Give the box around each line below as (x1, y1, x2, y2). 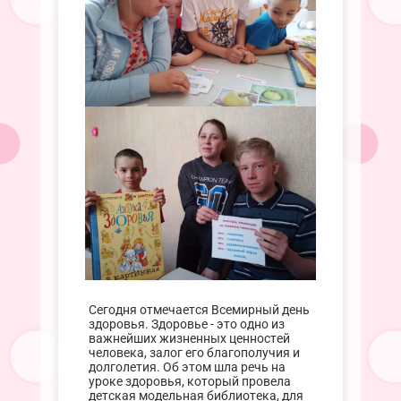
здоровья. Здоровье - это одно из (88, 317, 285, 333)
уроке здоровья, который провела (88, 374, 291, 390)
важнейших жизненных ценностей (88, 331, 290, 347)
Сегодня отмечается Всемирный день (88, 303, 310, 319)
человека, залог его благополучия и (88, 346, 300, 362)
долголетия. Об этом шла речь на (88, 360, 286, 376)
